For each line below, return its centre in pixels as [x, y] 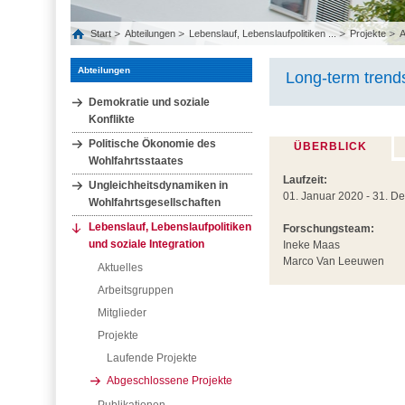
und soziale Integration [146, 244]
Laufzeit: [305, 180]
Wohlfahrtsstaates [136, 161]
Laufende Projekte [152, 358]
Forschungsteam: [329, 229]
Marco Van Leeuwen [334, 261]
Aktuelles [120, 268]
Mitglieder [122, 313]
